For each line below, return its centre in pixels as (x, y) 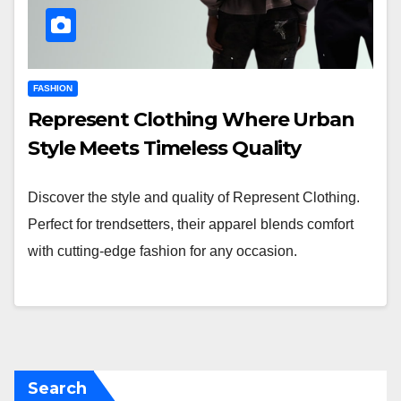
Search (57, 388)
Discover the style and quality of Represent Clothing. (194, 198)
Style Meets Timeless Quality (165, 149)
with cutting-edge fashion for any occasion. (162, 252)
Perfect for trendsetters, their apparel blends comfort (191, 225)
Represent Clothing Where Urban (191, 120)
